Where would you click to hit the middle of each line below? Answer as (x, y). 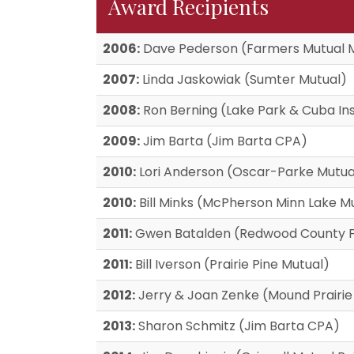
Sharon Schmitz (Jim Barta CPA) (237, 326)
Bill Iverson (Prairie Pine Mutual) (231, 264)
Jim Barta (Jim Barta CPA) (224, 141)
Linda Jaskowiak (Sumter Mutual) (243, 79)
